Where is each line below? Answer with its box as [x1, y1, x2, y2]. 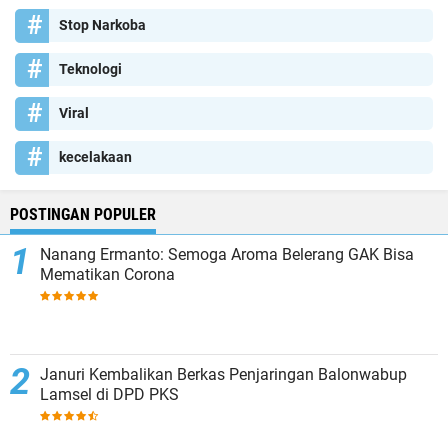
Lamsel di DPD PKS [40, 385, 179, 404]
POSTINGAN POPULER [10, 205, 156, 224]
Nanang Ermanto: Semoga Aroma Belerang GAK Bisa [40, 245, 414, 264]
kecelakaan [59, 149, 132, 165]
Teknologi [59, 61, 122, 77]
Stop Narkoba [59, 17, 146, 33]
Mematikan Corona [40, 265, 175, 284]
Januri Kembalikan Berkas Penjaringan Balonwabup [40, 365, 407, 384]
